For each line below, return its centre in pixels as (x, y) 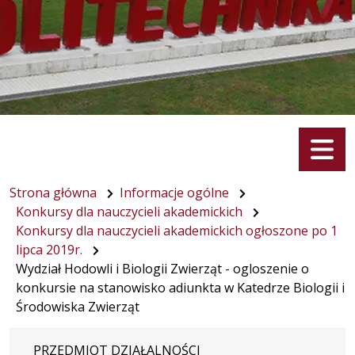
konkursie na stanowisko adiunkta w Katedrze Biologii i (180, 287)
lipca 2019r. (49, 249)
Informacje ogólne (174, 192)
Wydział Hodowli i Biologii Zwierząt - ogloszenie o (162, 268)
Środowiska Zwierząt (78, 306)
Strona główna (53, 192)
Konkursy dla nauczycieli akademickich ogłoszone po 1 (177, 230)
